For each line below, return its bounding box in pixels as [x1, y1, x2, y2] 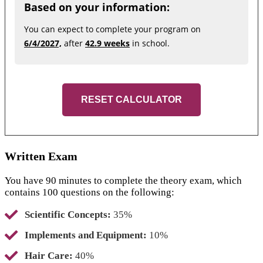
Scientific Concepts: [25, 209, 111, 221]
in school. [130, 38, 170, 49]
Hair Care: [25, 250, 73, 262]
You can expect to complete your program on [24, 23, 201, 35]
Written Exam [5, 150, 77, 163]
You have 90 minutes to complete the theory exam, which [5, 175, 242, 187]
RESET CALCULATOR [81, 95, 182, 105]
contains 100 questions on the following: [5, 187, 174, 198]
